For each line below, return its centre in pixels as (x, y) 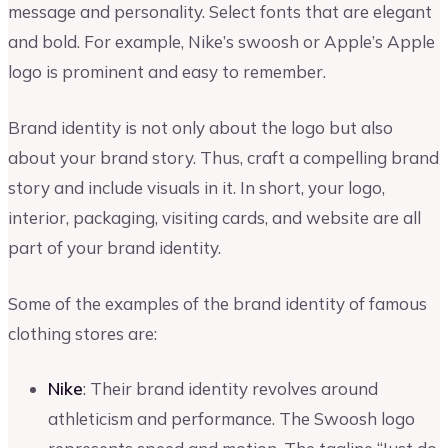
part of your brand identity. (114, 247)
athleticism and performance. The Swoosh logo (231, 419)
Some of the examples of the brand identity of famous (217, 303)
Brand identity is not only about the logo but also (200, 127)
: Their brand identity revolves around (230, 389)
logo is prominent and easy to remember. (167, 72)
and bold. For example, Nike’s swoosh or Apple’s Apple (221, 42)
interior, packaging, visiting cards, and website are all (214, 217)
